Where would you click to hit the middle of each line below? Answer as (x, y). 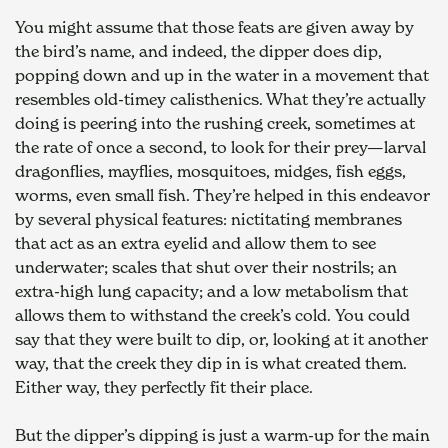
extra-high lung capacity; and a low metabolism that (211, 290)
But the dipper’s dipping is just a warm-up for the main (222, 434)
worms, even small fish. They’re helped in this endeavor (222, 194)
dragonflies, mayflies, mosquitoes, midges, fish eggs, (210, 170)
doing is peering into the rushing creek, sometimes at (215, 122)
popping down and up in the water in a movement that (222, 74)
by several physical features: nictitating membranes (208, 218)
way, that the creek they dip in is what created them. (211, 362)
